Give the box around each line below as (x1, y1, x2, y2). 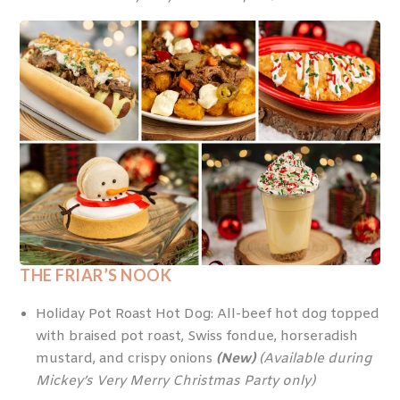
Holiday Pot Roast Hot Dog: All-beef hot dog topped (35, 305, 379, 324)
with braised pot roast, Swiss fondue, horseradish (35, 328, 358, 346)
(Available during (258, 350, 371, 369)
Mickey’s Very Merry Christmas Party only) (35, 372, 315, 391)
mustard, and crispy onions (35, 350, 216, 369)
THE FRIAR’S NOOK (20, 264, 175, 285)
